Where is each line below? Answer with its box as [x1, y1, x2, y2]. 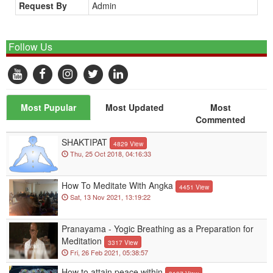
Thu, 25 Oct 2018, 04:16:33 [68, 149, 151, 159]
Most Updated [105, 101, 164, 113]
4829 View [113, 139, 143, 149]
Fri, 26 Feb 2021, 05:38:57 [68, 247, 148, 258]
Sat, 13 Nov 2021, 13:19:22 [68, 192, 151, 202]
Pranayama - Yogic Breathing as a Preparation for [62, 222, 253, 235]
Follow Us [6, 40, 52, 54]
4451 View [179, 182, 209, 192]
